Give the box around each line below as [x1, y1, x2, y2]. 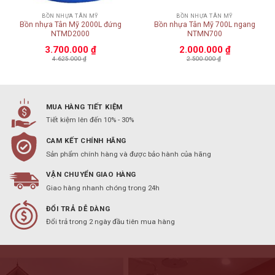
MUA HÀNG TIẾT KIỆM [45, 102, 123, 111]
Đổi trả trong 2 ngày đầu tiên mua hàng [45, 217, 175, 227]
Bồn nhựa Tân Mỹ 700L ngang [154, 20, 255, 29]
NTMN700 [187, 29, 222, 38]
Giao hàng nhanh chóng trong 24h [45, 183, 160, 192]
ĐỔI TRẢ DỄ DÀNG [45, 204, 110, 213]
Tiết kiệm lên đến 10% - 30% [45, 115, 134, 125]
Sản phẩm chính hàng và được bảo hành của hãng [45, 149, 211, 158]
